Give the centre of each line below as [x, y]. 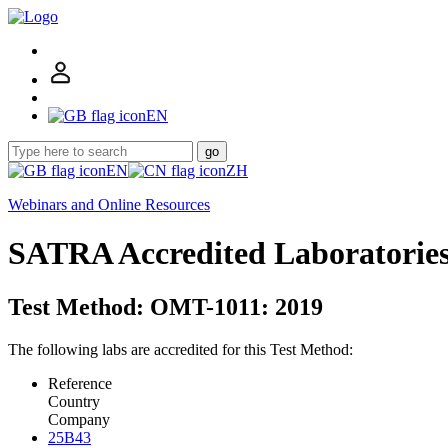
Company [79, 419]
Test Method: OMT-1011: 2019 [165, 306]
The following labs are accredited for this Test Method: [180, 349]
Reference [80, 383]
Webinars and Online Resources [109, 204]
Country [74, 401]
